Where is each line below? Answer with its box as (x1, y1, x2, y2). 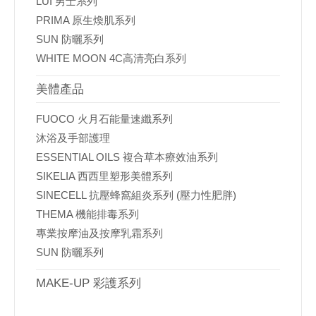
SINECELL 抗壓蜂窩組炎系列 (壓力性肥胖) (36, 189, 236, 201)
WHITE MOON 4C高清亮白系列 (36, 52, 186, 64)
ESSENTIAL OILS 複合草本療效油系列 (36, 151, 218, 163)
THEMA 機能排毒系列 (36, 208, 139, 220)
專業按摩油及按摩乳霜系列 (36, 227, 163, 239)
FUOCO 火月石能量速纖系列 (36, 113, 173, 125)
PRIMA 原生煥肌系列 (36, 14, 135, 26)
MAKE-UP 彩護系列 (36, 276, 141, 290)
